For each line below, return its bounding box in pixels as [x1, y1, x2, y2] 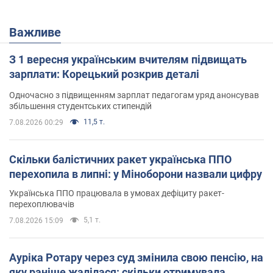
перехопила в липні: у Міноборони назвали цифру [9, 168, 262, 181]
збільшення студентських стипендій [9, 101, 152, 112]
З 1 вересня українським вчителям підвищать [9, 53, 247, 66]
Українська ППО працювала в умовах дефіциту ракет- [9, 188, 224, 199]
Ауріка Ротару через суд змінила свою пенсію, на [9, 251, 263, 264]
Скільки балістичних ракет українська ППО [9, 153, 232, 166]
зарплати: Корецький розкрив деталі [9, 68, 199, 81]
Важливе [17, 25, 61, 40]
